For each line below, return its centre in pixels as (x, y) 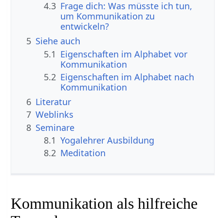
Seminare (55, 127)
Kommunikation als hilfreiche (104, 204)
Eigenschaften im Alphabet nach (127, 77)
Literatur (54, 101)
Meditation (83, 153)
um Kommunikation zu (108, 16)
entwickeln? (85, 27)
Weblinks (55, 115)
